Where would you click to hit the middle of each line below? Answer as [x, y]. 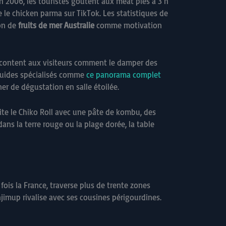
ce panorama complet [124, 74]
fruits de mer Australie [56, 25]
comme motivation [128, 25]
